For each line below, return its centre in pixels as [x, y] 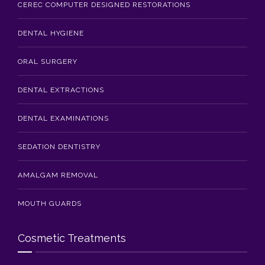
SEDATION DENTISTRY [59, 146]
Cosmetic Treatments [72, 238]
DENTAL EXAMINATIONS [63, 118]
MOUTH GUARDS [50, 203]
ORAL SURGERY [48, 61]
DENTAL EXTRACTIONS [61, 90]
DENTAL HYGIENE [51, 33]
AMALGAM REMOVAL [58, 175]
